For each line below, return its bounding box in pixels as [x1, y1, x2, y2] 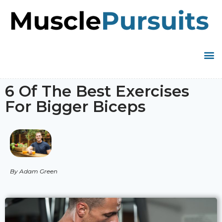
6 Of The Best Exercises [5, 81, 189, 101]
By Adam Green [10, 167, 57, 175]
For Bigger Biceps [5, 97, 146, 116]
